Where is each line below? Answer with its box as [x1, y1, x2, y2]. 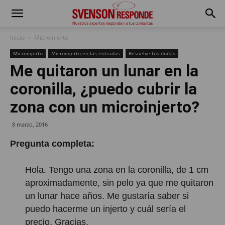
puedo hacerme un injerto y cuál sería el [25, 204, 186, 214]
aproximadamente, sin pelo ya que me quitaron [25, 178, 213, 188]
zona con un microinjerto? [10, 97, 199, 117]
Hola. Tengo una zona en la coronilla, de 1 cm [25, 165, 208, 175]
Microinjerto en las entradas [51, 50, 120, 57]
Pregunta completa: [10, 139, 94, 149]
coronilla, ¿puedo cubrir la [10, 79, 197, 98]
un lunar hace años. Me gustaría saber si [25, 191, 189, 201]
